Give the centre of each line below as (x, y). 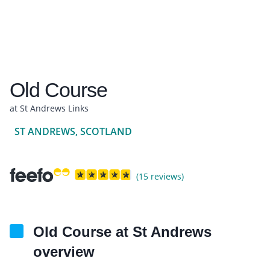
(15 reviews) (160, 176)
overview (64, 251)
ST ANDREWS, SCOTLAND (73, 131)
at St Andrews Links (49, 108)
